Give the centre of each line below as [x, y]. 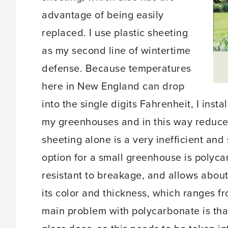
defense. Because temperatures [117, 68]
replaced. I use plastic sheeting [115, 33]
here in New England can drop [113, 86]
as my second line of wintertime [116, 51]
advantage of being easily [103, 15]
